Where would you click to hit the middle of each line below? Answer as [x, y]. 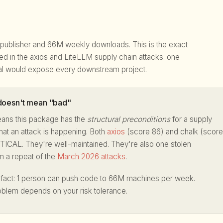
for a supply [191, 119]
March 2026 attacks [91, 156]
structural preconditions [129, 119]
